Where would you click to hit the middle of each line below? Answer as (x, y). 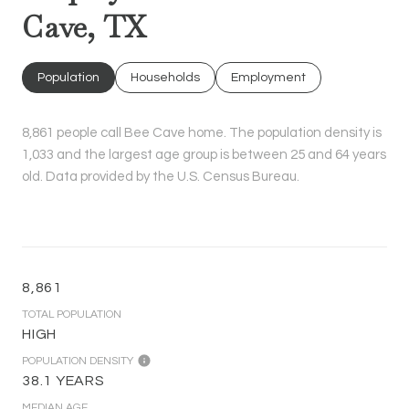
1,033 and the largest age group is (127, 154)
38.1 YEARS (63, 380)
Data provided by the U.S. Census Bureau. (171, 176)
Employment (268, 77)
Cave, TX (84, 26)
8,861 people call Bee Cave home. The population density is (202, 132)
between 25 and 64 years (309, 154)
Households (165, 77)
